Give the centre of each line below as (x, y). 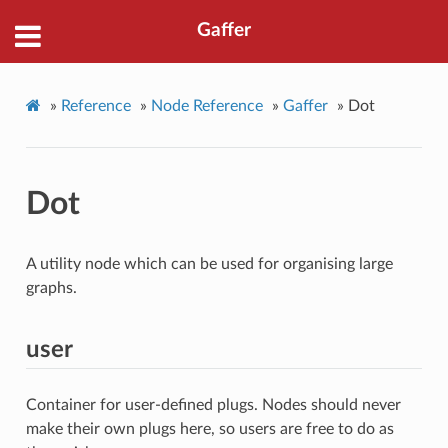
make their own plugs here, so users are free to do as (209, 428)
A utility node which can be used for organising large (209, 263)
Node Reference (206, 105)
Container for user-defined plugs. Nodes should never (213, 404)
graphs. (51, 287)
